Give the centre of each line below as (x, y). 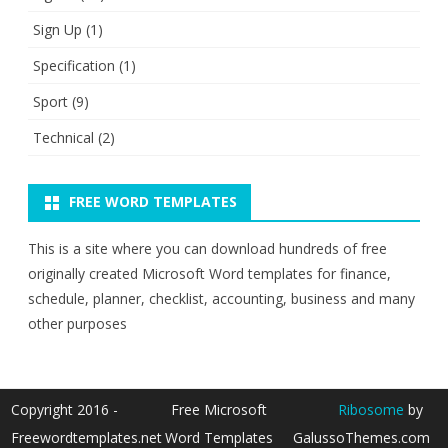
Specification (74, 65)
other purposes (77, 323)
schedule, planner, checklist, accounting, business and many (221, 298)
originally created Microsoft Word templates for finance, (209, 273)
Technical (63, 137)
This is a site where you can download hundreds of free (207, 248)
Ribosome (370, 409)
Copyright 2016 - (65, 409)
